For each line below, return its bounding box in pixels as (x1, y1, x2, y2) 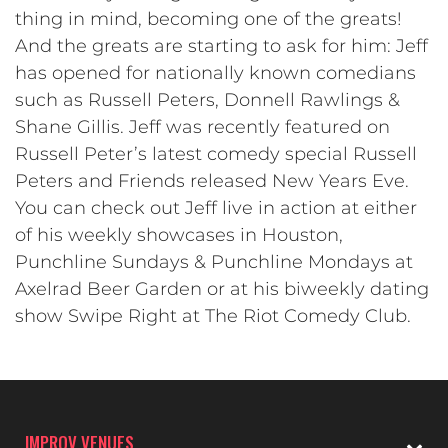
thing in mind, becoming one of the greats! (15, 8, 402, 30)
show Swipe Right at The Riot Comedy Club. (15, 305, 411, 327)
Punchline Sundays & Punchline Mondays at (15, 251, 413, 273)
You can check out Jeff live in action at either (15, 197, 417, 219)
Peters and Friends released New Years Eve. (15, 170, 409, 192)
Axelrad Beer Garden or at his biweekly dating (15, 278, 429, 300)
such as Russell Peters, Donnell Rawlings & (15, 89, 400, 111)
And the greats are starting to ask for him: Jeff (15, 35, 428, 57)
